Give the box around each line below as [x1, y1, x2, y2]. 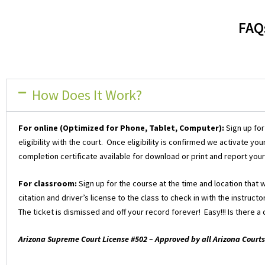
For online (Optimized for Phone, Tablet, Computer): [18, 122, 224, 133]
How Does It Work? [31, 85, 142, 104]
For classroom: [18, 178, 77, 189]
